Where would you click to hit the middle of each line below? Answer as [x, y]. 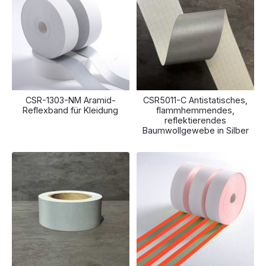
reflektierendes [196, 121]
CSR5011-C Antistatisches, [196, 100]
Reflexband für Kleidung [71, 110]
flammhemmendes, [196, 110]
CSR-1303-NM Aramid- [70, 100]
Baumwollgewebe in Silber [195, 131]
